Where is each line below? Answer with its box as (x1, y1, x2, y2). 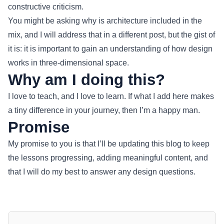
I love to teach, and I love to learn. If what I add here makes (8, 91, 214, 100)
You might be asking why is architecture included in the (8, 16, 202, 25)
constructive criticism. (8, 2, 83, 11)
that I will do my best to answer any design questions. (8, 167, 195, 176)
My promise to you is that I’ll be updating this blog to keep (8, 139, 209, 148)
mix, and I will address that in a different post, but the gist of (8, 30, 215, 39)
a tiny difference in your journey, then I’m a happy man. (8, 105, 200, 114)
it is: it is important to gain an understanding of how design (8, 44, 212, 53)
